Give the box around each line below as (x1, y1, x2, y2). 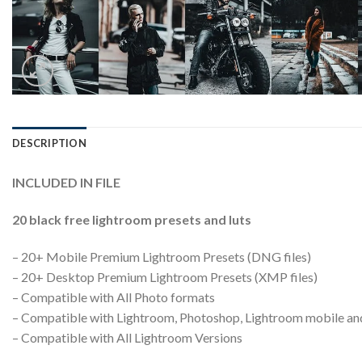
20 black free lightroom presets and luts (12, 211, 251, 227)
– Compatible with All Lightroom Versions (12, 329, 242, 345)
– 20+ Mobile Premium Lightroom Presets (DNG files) (12, 248, 311, 264)
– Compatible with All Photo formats (12, 288, 215, 305)
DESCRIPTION (12, 137, 86, 149)
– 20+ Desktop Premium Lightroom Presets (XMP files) (12, 268, 318, 284)
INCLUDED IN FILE (12, 175, 120, 190)
